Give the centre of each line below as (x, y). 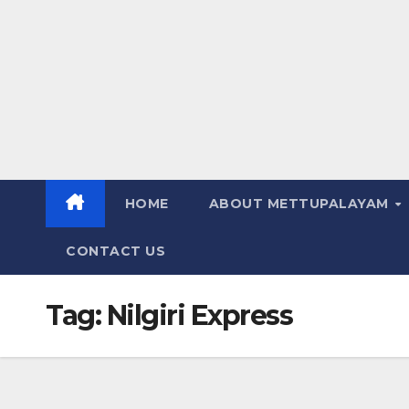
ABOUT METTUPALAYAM (300, 203)
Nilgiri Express (199, 315)
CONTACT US (115, 251)
